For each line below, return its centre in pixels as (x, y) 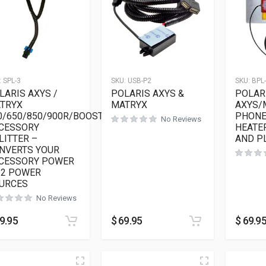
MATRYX (129, 104)
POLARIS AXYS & (147, 93)
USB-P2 (139, 80)
